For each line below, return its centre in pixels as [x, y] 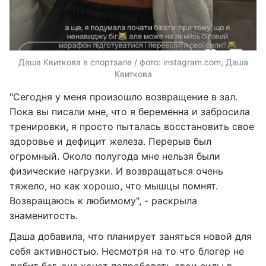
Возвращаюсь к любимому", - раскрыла [103, 200]
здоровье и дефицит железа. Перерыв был [110, 141]
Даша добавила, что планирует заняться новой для [131, 236]
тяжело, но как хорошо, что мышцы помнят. [114, 186]
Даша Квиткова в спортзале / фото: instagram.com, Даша [133, 62]
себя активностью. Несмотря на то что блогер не [127, 251]
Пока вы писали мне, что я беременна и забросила [130, 111]
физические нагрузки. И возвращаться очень [116, 171]
